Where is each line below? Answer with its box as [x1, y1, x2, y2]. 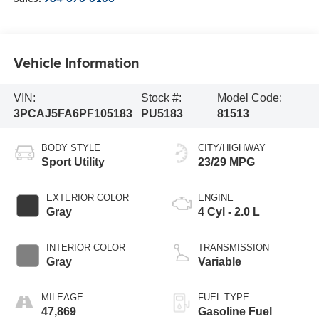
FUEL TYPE [198, 292, 249, 303]
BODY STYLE [41, 142, 100, 154]
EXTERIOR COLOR [46, 192, 129, 204]
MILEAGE [41, 292, 83, 303]
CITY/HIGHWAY [198, 142, 266, 154]
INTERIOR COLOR [46, 242, 125, 253]
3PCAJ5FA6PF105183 [13, 108, 132, 120]
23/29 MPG [198, 156, 255, 169]
